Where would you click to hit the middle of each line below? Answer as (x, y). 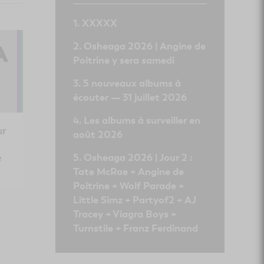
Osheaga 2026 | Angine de (144, 46)
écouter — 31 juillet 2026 (130, 97)
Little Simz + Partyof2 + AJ (134, 200)
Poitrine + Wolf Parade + (128, 186)
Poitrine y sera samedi (123, 60)
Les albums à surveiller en (142, 120)
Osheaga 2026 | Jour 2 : (138, 157)
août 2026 (98, 134)
